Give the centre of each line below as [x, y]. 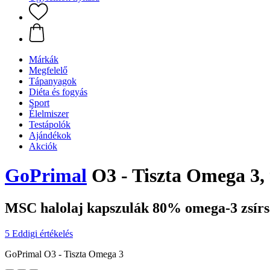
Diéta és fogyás [58, 92]
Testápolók [50, 124]
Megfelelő [48, 70]
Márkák [44, 59]
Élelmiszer [49, 114]
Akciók [43, 146]
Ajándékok [50, 135]
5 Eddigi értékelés [39, 233]
